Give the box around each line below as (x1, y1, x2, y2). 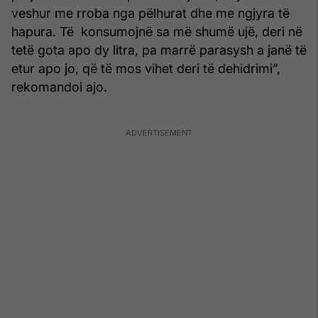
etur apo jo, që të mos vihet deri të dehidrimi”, (11, 61, 280, 77)
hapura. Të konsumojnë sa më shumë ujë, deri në (11, 24, 302, 40)
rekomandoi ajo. (11, 79, 107, 95)
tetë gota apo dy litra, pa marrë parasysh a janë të (11, 43, 307, 58)
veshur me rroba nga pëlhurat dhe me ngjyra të (11, 6, 290, 21)
